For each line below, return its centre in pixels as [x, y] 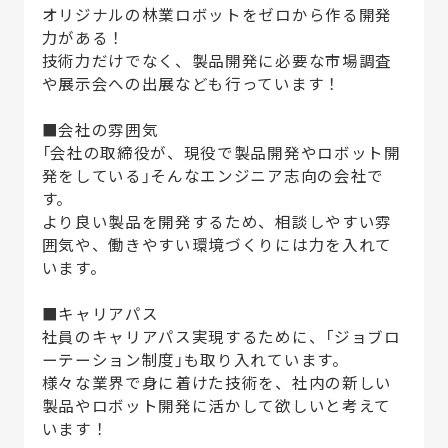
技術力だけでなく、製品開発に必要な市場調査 [216, 60]
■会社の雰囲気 [100, 129]
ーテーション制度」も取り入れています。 [195, 359]
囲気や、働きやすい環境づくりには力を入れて [216, 244]
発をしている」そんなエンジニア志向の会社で [212, 175]
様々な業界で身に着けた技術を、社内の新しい [216, 382]
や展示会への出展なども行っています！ [191, 83]
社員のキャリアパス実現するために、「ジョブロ [221, 336]
